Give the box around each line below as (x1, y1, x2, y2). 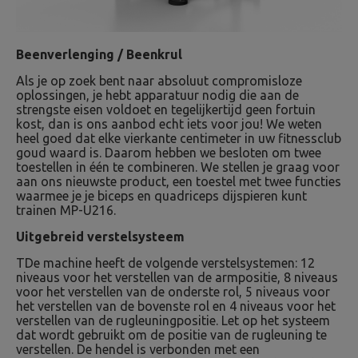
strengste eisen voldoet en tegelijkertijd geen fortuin (16, 102, 316, 117)
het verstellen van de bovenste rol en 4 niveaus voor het (16, 299, 336, 313)
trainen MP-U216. (16, 203, 116, 217)
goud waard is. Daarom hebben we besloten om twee (16, 145, 321, 160)
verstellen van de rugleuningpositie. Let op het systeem (16, 313, 330, 328)
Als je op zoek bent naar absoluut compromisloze (16, 74, 302, 88)
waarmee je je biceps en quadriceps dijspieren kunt (16, 189, 307, 203)
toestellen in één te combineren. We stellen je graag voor (16, 160, 340, 174)
